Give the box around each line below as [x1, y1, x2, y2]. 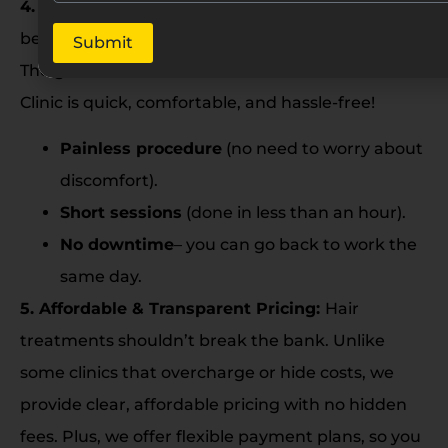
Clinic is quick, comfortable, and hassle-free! [20, 92, 375, 112]
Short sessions [60, 203, 182, 223]
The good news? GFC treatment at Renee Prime [20, 60, 411, 80]
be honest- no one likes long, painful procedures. [20, 28, 415, 48]
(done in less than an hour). [182, 203, 406, 223]
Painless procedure [60, 139, 222, 159]
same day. [60, 267, 142, 287]
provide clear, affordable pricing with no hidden [20, 395, 407, 415]
